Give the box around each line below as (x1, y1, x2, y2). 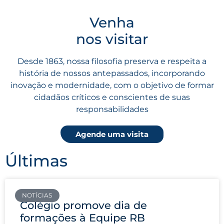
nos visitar (76, 30, 148, 47)
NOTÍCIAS (22, 191, 52, 199)
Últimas (5, 150, 67, 170)
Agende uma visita (75, 129, 148, 139)
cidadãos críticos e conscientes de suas (34, 92, 190, 102)
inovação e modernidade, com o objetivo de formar (10, 80, 214, 90)
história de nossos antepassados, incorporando (19, 68, 205, 78)
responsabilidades (75, 104, 148, 114)
